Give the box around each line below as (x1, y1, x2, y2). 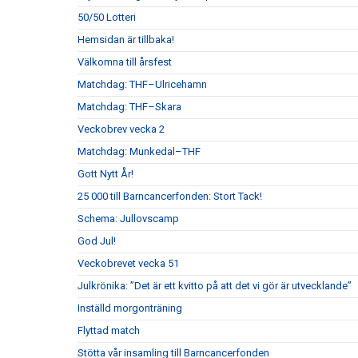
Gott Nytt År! (78, 168, 133, 181)
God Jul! (78, 235, 116, 248)
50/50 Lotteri (78, 11, 136, 24)
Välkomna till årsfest (78, 56, 172, 69)
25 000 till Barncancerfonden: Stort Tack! (78, 190, 262, 203)
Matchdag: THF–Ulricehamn (78, 78, 207, 91)
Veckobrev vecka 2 (78, 123, 165, 136)
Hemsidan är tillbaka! (78, 34, 174, 46)
